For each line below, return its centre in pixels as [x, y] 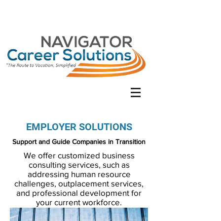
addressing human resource [79, 174]
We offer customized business [79, 155]
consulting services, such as [79, 165]
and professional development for [79, 193]
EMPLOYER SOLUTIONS [79, 127]
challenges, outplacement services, [79, 183]
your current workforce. [79, 202]
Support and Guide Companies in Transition [79, 142]
